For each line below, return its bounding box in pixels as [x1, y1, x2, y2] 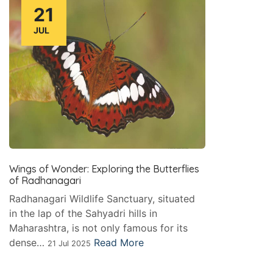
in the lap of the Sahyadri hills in [9, 207, 157, 220]
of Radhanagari [9, 174, 81, 187]
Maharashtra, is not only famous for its [9, 222, 188, 235]
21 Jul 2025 [48, 239, 91, 249]
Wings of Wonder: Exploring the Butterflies [9, 163, 199, 175]
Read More [94, 236, 144, 249]
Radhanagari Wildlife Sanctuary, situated [9, 193, 195, 205]
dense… [9, 236, 48, 249]
